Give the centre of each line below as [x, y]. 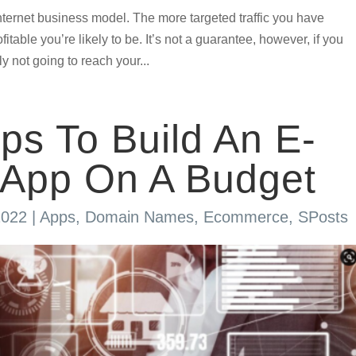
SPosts [323, 217]
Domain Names [139, 217]
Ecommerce [246, 217]
